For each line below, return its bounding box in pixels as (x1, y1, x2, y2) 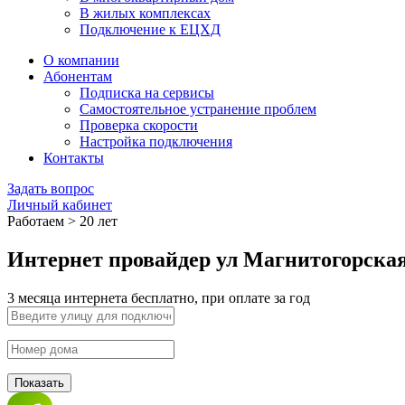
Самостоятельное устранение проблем (80, 101, 316, 118)
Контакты (43, 150, 104, 166)
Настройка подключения (80, 134, 232, 150)
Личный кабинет (7, 197, 112, 213)
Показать (14, 376, 64, 391)
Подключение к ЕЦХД (80, 22, 221, 38)
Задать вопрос (7, 181, 94, 197)
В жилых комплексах (80, 5, 211, 22)
